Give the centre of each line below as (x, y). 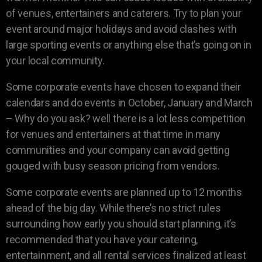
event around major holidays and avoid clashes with (121, 29)
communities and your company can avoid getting (118, 150)
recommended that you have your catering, (102, 240)
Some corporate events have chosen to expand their (123, 87)
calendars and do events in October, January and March (129, 103)
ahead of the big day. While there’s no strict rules (113, 208)
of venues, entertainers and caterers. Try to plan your (124, 13)
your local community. (55, 61)
